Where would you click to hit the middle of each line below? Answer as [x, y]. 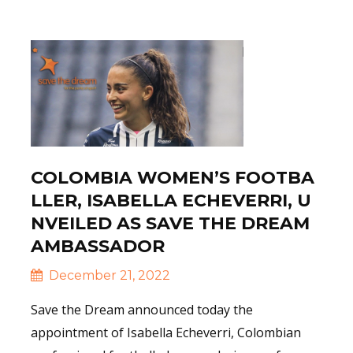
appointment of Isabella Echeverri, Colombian [166, 333]
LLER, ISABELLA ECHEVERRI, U [171, 201]
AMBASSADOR [98, 247]
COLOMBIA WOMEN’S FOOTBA [173, 178]
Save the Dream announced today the [142, 310]
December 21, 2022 [108, 276]
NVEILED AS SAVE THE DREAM [170, 224]
